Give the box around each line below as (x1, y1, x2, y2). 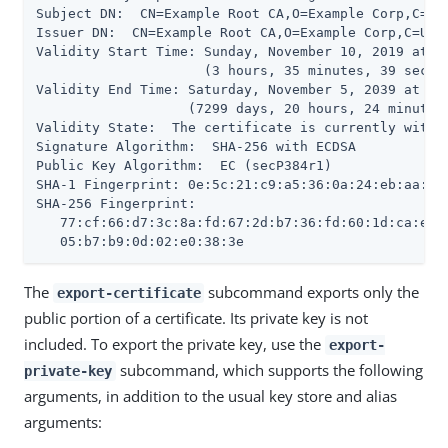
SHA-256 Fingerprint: (36, 196, 196, 211)
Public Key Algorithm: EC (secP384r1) (36, 158, 332, 173)
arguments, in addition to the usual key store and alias (24, 386, 397, 406)
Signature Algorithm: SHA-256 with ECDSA (36, 139, 356, 154)
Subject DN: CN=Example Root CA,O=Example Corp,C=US (36, 6, 444, 21)
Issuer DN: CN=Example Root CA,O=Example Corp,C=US (36, 25, 436, 40)
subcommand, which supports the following (115, 360, 423, 380)
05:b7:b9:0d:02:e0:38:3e (36, 234, 244, 249)
